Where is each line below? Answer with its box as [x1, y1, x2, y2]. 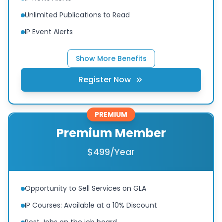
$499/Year [87, 145, 135, 158]
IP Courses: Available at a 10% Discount [25, 200, 157, 210]
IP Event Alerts [25, 26, 73, 37]
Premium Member [56, 124, 166, 141]
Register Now [78, 73, 131, 85]
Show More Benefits [75, 53, 147, 63]
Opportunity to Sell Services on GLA [25, 183, 146, 193]
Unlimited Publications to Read [25, 9, 130, 20]
